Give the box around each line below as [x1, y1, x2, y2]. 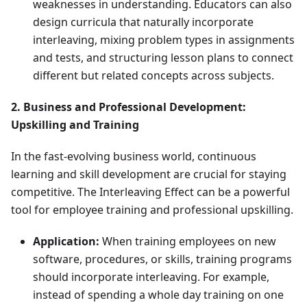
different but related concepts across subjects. [33, 68, 274, 84]
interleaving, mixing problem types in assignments [33, 32, 295, 48]
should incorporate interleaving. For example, [33, 269, 269, 285]
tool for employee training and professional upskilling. [11, 202, 293, 218]
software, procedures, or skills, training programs [33, 251, 292, 267]
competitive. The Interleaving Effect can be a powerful [11, 184, 290, 200]
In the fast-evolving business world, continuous [11, 149, 256, 164]
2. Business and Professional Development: [11, 99, 246, 115]
